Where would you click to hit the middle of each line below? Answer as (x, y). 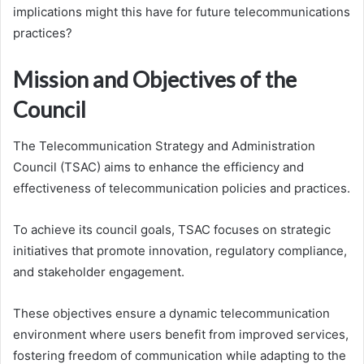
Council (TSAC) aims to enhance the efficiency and (158, 167)
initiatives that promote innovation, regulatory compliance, (180, 250)
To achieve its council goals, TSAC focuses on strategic (172, 229)
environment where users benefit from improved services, (181, 334)
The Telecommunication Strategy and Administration (164, 145)
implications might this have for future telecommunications (182, 12)
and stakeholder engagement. (99, 271)
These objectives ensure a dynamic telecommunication (171, 313)
